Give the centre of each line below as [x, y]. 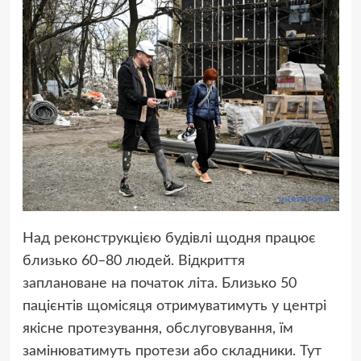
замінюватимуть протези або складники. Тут [172, 352]
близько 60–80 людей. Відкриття [133, 261]
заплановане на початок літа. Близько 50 [159, 284]
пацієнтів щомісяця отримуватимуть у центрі [174, 307]
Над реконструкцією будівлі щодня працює [169, 239]
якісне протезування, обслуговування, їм [158, 329]
